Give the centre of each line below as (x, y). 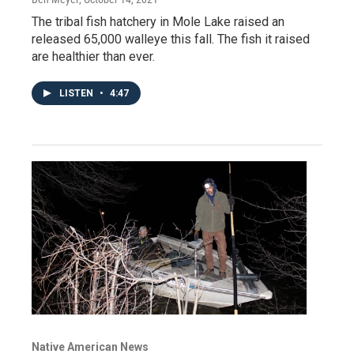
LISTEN (77, 94)
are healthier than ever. (93, 57)
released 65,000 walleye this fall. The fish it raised (171, 40)
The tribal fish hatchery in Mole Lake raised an (158, 22)
